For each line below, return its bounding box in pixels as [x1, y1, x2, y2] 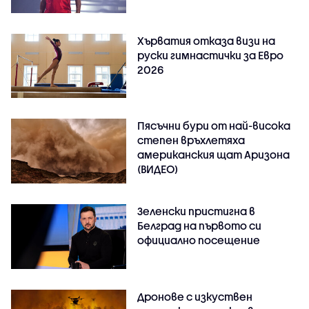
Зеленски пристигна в [137, 205, 256, 218]
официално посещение [137, 234, 261, 247]
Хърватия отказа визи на [137, 34, 276, 47]
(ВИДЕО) [137, 163, 179, 176]
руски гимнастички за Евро [137, 48, 284, 61]
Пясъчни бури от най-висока [137, 119, 291, 132]
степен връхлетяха [137, 134, 246, 147]
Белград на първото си [137, 219, 262, 232]
